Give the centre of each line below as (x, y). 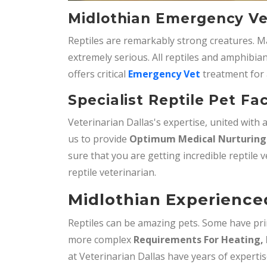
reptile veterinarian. (113, 173)
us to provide (99, 139)
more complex (100, 240)
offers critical (98, 74)
